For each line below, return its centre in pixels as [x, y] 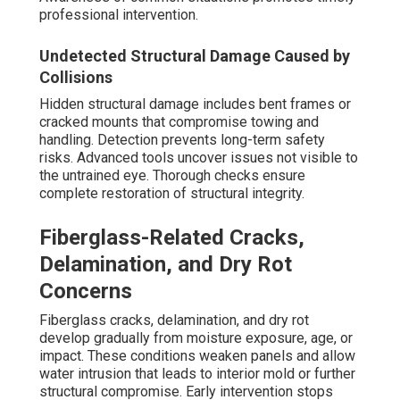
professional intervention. [119, 15]
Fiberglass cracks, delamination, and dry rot [174, 321]
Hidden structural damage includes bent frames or [195, 104]
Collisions [76, 78]
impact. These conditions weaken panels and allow [197, 356]
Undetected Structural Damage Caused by [195, 56]
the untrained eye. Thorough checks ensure [172, 176]
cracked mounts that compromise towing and [179, 122]
